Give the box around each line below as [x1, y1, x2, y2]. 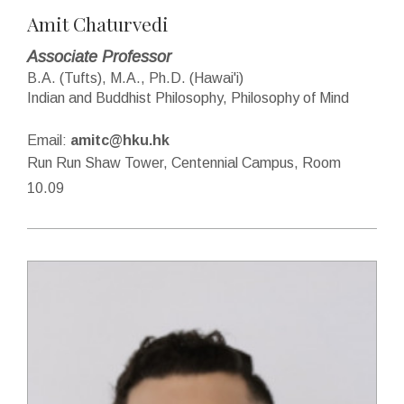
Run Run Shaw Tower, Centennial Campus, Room [27, 155, 341, 170]
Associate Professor [27, 48, 171, 66]
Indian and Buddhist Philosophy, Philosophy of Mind [27, 90, 349, 106]
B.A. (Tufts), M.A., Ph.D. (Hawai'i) [27, 70, 243, 86]
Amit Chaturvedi [27, 11, 169, 36]
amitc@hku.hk [70, 133, 170, 148]
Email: [27, 133, 70, 148]
